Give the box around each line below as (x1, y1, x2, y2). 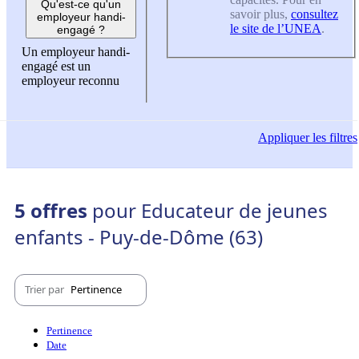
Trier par (25, 282, 67, 297)
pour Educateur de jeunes (92, 196, 328, 224)
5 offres (14, 196, 92, 224)
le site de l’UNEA (230, 21, 321, 35)
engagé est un (22, 59, 91, 74)
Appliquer (258, 130, 309, 144)
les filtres (309, 130, 357, 144)
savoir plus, (230, 6, 291, 21)
